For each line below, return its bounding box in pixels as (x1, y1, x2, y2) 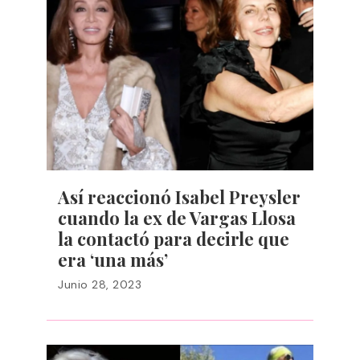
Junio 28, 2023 (58, 277, 141, 292)
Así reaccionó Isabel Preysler (58, 185, 301, 209)
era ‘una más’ (58, 247, 168, 272)
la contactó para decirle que (58, 227, 289, 251)
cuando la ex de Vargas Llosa (58, 206, 296, 230)
